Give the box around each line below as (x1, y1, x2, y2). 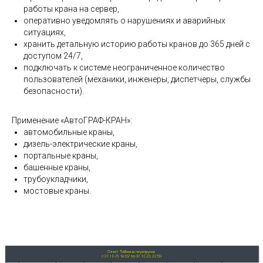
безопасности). (23, 86, 84, 96)
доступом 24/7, (23, 50, 83, 60)
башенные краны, (23, 162, 90, 172)
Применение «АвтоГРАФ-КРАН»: (12, 115, 132, 125)
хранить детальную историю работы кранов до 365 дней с (23, 39, 250, 49)
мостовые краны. (23, 186, 91, 195)
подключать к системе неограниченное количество (23, 62, 225, 72)
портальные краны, (23, 150, 98, 160)
